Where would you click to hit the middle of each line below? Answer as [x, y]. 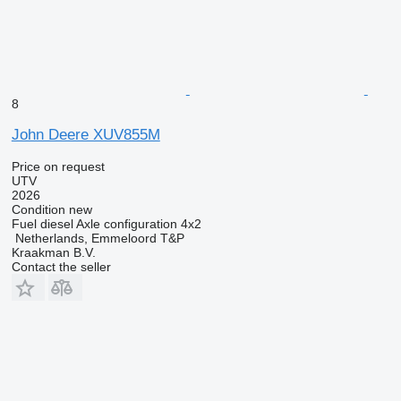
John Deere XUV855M [85, 135]
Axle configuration [126, 224]
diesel [56, 224]
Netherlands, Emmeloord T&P [99, 238]
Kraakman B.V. [53, 252]
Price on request [58, 166]
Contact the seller [61, 267]
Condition [38, 209]
